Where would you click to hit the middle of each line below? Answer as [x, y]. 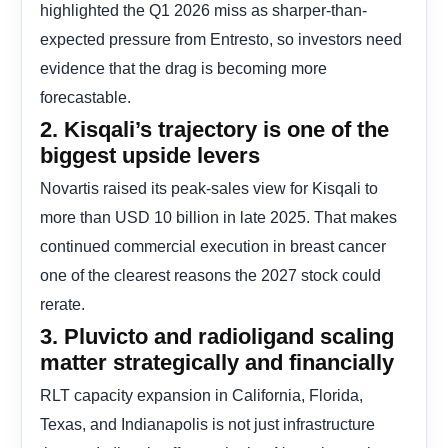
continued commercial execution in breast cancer [213, 245]
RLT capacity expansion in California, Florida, [201, 394]
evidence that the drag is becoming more [183, 67]
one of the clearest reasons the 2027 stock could [210, 274]
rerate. [62, 303]
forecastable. [85, 96]
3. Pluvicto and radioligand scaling [217, 336]
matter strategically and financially [217, 362]
